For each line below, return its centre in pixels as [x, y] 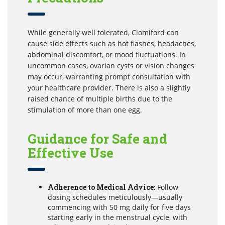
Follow [167, 187]
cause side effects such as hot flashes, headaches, [112, 43]
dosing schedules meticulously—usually [115, 197]
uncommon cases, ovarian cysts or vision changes [111, 65]
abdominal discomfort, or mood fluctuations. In [107, 54]
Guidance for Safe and [97, 138]
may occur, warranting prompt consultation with [109, 76]
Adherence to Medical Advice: [101, 187]
